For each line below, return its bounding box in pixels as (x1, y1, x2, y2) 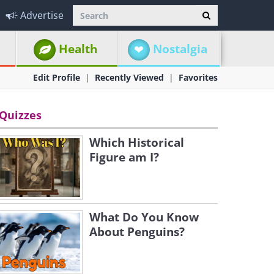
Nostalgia (152, 41, 207, 57)
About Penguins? (89, 224, 185, 240)
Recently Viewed (95, 72, 164, 83)
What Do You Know (89, 209, 199, 225)
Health (59, 41, 98, 57)
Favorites (179, 72, 218, 83)
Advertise (20, 9, 64, 22)
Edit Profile (33, 72, 80, 83)
